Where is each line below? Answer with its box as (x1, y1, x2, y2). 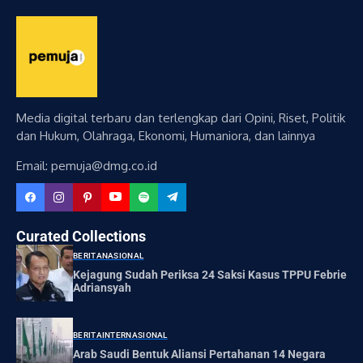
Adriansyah (73, 281, 131, 295)
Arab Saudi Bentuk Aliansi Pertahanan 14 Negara (73, 348, 326, 361)
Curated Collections (16, 227, 146, 245)
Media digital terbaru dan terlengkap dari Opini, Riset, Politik (16, 109, 345, 126)
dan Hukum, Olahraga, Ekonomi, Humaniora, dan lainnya (16, 127, 315, 143)
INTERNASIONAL (101, 331, 168, 340)
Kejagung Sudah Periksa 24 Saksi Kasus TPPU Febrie (73, 268, 347, 282)
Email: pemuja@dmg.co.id (16, 157, 157, 173)
